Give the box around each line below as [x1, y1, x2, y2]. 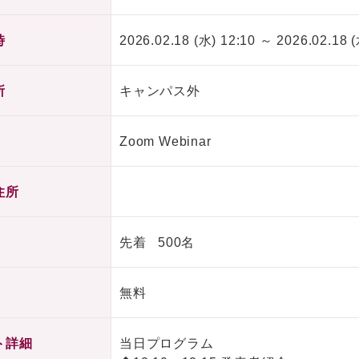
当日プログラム [119, 337, 214, 351]
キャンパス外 [119, 84, 200, 99]
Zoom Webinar [119, 135, 212, 149]
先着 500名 [119, 236, 196, 250]
